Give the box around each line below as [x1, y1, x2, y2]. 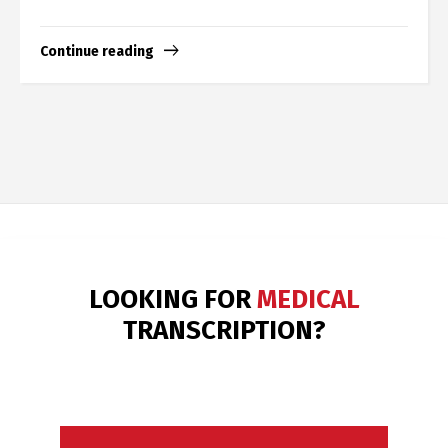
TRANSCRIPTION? [122, 345, 326, 377]
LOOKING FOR [143, 283, 305, 315]
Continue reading [40, 42, 154, 60]
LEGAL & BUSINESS [112, 314, 336, 346]
